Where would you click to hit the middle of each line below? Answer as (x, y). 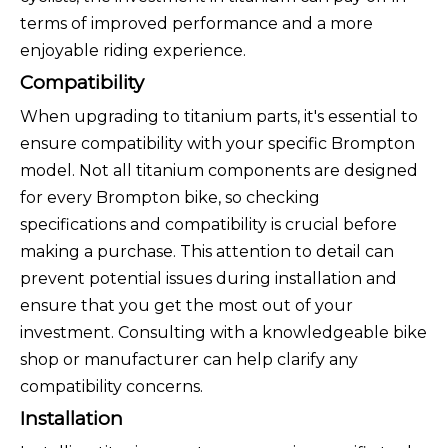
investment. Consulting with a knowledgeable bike (223, 333)
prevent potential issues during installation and (208, 279)
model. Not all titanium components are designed (219, 171)
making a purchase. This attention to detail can (207, 252)
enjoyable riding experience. (133, 51)
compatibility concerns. (111, 387)
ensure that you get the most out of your (186, 306)
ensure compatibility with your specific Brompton (217, 144)
